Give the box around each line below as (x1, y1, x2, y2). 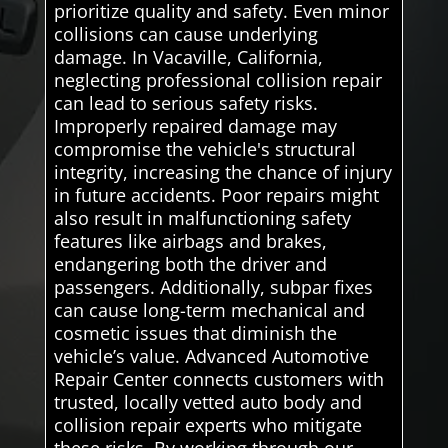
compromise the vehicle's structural (53, 136, 356, 161)
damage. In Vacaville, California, (53, 44, 323, 69)
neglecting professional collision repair (53, 67, 382, 92)
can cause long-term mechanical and (53, 297, 365, 322)
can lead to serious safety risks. (53, 90, 318, 115)
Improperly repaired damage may (53, 113, 337, 138)
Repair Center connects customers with (53, 366, 384, 391)
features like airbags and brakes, (53, 228, 327, 253)
